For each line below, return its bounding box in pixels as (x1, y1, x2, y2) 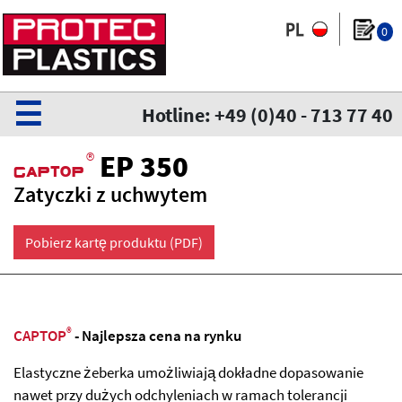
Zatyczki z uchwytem (13, 180, 207, 208)
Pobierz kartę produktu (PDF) (25, 233, 203, 251)
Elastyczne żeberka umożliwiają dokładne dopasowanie (13, 363, 363, 382)
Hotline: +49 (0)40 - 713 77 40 (141, 102, 393, 127)
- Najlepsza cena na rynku (72, 326, 241, 345)
